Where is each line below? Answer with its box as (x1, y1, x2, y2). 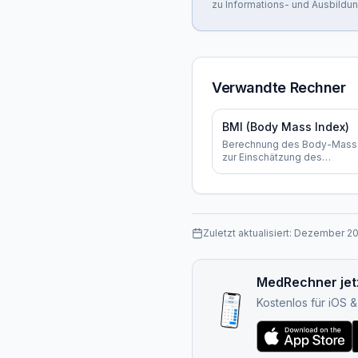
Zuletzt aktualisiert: (203, 227, 294, 239)
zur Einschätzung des (222, 151, 322, 163)
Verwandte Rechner (212, 79, 346, 96)
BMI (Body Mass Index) (222, 120, 349, 133)
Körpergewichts (222, 164, 297, 176)
